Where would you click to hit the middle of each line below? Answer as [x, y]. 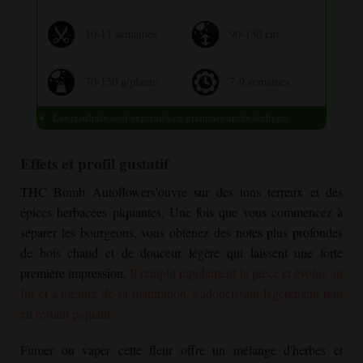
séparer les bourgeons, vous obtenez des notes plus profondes [181, 232]
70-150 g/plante [121, 81]
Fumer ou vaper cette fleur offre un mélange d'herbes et [181, 350]
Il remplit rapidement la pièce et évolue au [237, 272]
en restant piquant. [67, 313]
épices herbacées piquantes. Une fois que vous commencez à [181, 211]
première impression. [75, 272]
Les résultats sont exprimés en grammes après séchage [169, 117]
